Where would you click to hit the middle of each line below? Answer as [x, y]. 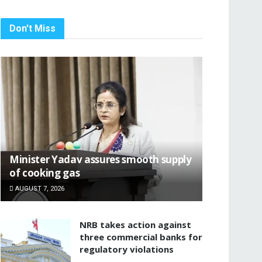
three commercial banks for [141, 237]
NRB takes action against [135, 224]
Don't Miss [32, 28]
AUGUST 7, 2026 [39, 188]
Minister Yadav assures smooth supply [101, 159]
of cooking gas [45, 173]
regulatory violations [127, 249]
